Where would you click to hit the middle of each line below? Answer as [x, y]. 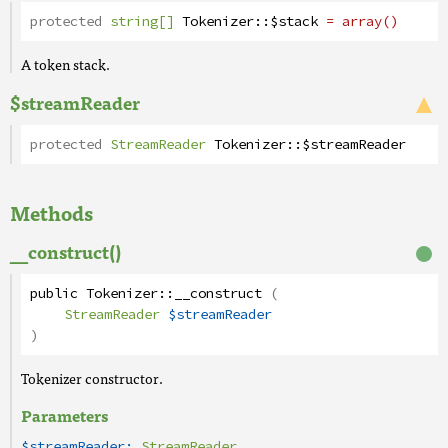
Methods [51, 212]
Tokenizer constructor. [92, 378]
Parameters [64, 415]
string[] [142, 21]
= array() [362, 21]
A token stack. [65, 64]
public [54, 293]
